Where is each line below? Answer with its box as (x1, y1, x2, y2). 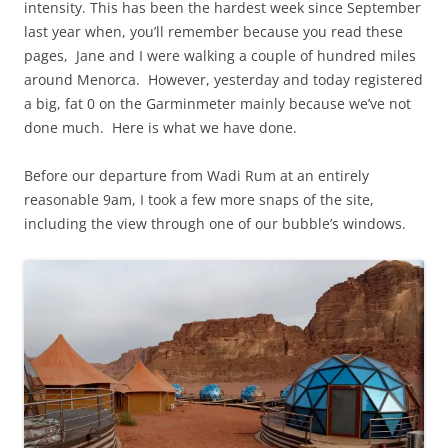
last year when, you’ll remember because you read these (24, 22, 403, 42)
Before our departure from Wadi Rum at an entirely (24, 166, 369, 186)
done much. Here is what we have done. (24, 118, 297, 138)
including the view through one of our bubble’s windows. (24, 214, 406, 234)
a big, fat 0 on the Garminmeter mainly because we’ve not (24, 94, 411, 114)
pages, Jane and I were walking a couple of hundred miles (24, 46, 416, 66)
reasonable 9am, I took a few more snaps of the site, (24, 190, 374, 210)
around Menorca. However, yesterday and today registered (24, 70, 423, 90)
